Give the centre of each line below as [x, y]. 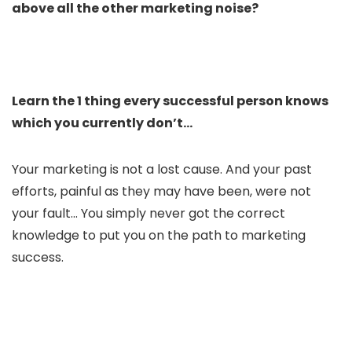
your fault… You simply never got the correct [148, 213]
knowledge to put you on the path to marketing [159, 235]
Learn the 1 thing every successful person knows [170, 101]
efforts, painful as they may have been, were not [161, 191]
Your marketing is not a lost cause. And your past [162, 169]
